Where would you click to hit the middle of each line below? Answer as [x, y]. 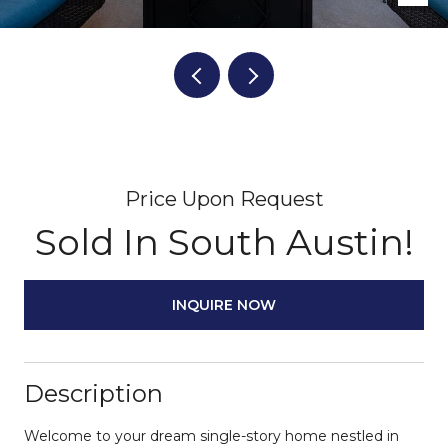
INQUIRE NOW [224, 305]
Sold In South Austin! [224, 242]
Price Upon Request [224, 199]
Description [93, 393]
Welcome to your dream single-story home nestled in [211, 436]
